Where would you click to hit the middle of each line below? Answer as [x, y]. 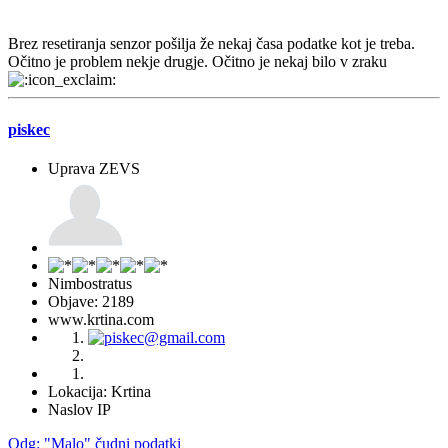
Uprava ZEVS [94, 168]
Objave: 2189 [91, 301]
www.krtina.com [101, 319]
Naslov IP [79, 409]
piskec [29, 129]
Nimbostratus [90, 283]
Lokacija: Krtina [99, 391]
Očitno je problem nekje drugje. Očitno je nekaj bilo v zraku [199, 62]
